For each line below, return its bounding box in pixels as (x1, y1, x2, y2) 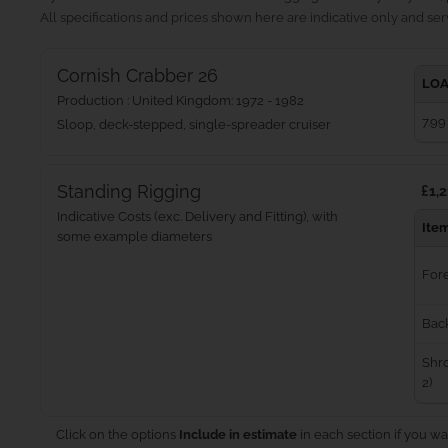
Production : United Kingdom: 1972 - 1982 (57, 93, 304, 109)
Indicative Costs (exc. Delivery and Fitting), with (57, 209, 338, 225)
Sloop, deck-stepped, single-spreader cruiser (57, 117, 331, 133)
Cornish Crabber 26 (57, 65, 218, 87)
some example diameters (57, 229, 212, 245)
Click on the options (56, 427, 179, 443)
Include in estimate (179, 427, 297, 443)
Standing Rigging (57, 181, 201, 203)
